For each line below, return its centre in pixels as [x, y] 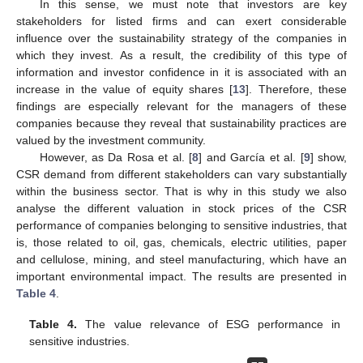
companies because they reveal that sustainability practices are [181, 123]
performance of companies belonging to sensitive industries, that [181, 225]
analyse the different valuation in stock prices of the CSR [181, 208]
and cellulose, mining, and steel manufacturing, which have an [181, 259]
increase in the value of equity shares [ [125, 89]
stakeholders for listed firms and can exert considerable [181, 21]
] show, [329, 157]
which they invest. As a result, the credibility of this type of [181, 55]
